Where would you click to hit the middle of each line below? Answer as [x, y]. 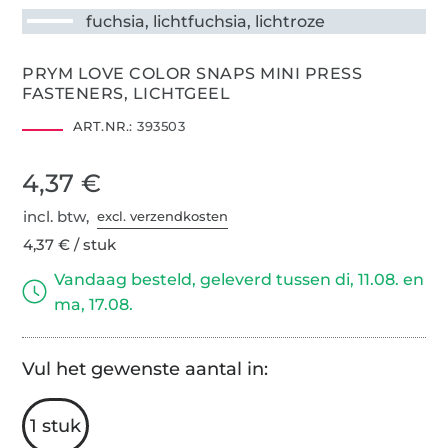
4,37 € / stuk [70, 244]
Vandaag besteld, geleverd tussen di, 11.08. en [239, 279]
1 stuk [56, 425]
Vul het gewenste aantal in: [145, 368]
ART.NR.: [102, 125]
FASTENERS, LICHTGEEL [126, 93]
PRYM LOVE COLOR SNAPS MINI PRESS [192, 73]
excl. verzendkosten [163, 216]
